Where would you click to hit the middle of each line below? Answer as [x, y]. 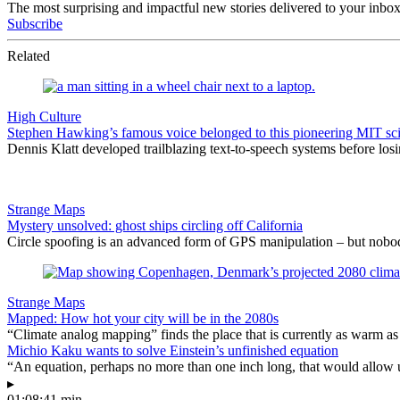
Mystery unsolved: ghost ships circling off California [155, 225]
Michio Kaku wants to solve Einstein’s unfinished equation [173, 350]
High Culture [44, 116]
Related [29, 55]
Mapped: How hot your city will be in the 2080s [143, 318]
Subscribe [35, 23]
